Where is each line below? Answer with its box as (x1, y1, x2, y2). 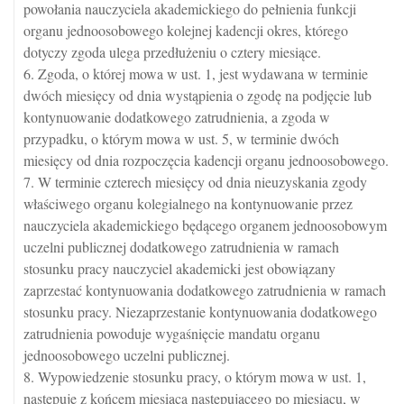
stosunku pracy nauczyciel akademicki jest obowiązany (23, 259, 335, 278)
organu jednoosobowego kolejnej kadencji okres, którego (23, 21, 348, 40)
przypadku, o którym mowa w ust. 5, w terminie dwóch (23, 129, 339, 148)
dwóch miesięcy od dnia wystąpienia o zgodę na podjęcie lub (23, 86, 372, 105)
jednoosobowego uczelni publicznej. (23, 345, 230, 364)
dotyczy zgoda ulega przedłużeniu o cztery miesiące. (23, 42, 321, 61)
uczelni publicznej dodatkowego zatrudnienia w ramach (23, 237, 339, 256)
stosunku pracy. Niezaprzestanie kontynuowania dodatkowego (23, 302, 377, 321)
